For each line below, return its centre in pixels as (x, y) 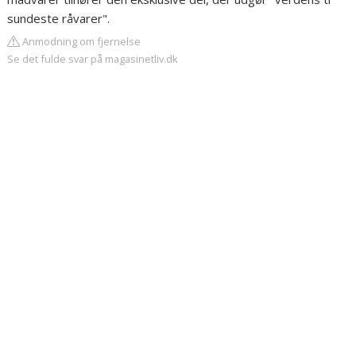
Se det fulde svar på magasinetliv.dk (93, 59)
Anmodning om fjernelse (81, 42)
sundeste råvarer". (59, 19)
